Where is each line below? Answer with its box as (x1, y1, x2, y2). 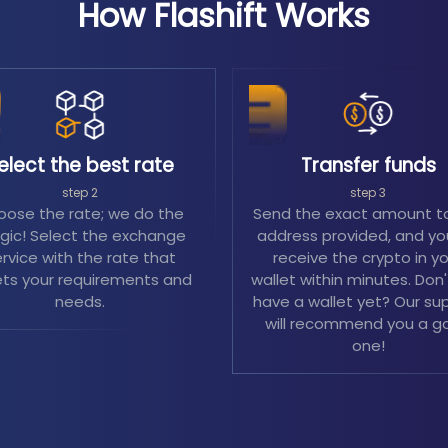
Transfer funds (300, 152, 436, 179)
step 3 (350, 184, 386, 201)
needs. (55, 291, 105, 312)
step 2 (62, 184, 98, 201)
